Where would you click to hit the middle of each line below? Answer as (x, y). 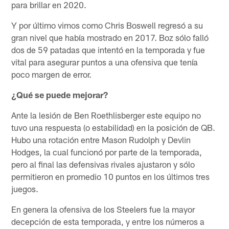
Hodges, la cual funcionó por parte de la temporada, (107, 152)
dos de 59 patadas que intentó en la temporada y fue (108, 49)
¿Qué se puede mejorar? (60, 94)
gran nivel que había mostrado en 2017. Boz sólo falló (110, 37)
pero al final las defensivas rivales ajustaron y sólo (103, 164)
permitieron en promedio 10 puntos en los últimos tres (111, 176)
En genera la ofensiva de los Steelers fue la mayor (103, 209)
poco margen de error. (52, 74)
